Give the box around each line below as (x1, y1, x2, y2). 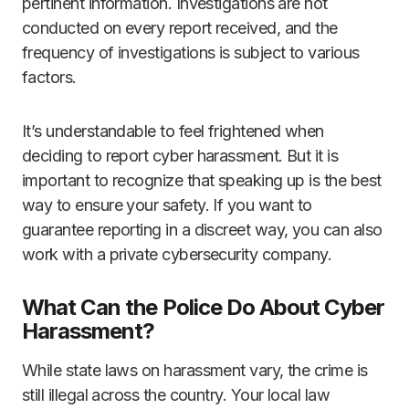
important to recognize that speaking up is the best (22, 171, 382, 191)
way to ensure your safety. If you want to (22, 195, 312, 215)
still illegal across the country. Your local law (22, 385, 330, 405)
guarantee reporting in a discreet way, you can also (22, 220, 383, 240)
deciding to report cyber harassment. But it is (22, 146, 339, 166)
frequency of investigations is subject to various (22, 43, 360, 63)
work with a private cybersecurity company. (22, 245, 332, 265)
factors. (22, 68, 77, 88)
